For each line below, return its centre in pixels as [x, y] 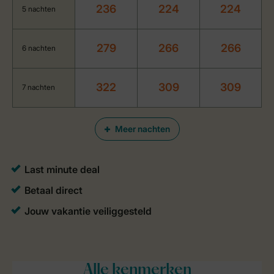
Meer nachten [142, 129]
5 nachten [39, 9]
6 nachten [39, 48]
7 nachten [39, 87]
